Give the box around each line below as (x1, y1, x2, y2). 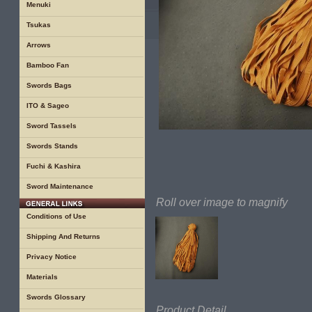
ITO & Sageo (26, 102, 69, 109)
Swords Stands (26, 142, 78, 150)
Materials (26, 273, 58, 281)
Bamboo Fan (26, 61, 69, 69)
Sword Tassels (26, 122, 77, 130)
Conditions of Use (26, 212, 86, 220)
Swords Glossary (26, 293, 86, 301)
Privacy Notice (26, 253, 77, 260)
